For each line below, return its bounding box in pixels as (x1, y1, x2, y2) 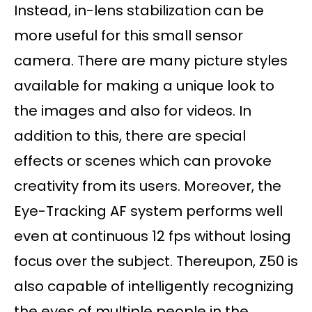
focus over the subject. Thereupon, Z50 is (14, 251, 298, 272)
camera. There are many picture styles (14, 51, 288, 71)
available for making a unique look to (14, 76, 274, 96)
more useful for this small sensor (14, 26, 243, 46)
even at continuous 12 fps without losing (14, 226, 291, 247)
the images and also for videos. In (14, 101, 251, 121)
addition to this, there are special (14, 126, 246, 146)
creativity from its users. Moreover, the (14, 176, 281, 196)
